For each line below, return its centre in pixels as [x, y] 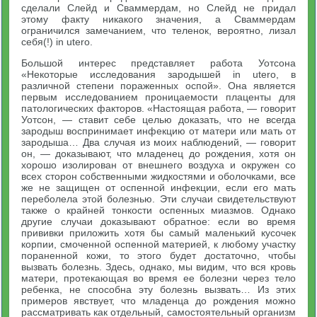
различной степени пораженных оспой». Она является [158, 85]
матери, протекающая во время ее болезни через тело [158, 278]
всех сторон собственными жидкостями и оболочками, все [158, 176]
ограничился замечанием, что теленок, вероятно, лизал [158, 30]
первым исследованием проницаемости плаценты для [158, 97]
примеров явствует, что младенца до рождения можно [158, 300]
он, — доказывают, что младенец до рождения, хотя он [158, 153]
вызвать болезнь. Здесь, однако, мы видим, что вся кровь [158, 266]
